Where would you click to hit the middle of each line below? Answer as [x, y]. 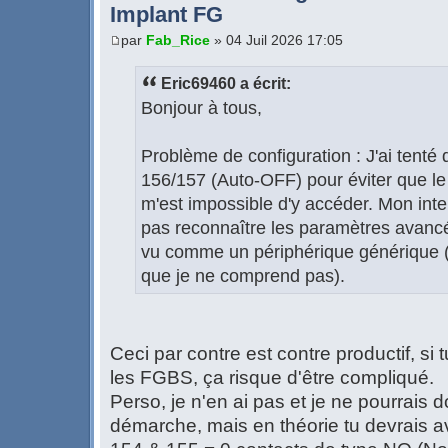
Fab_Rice [178, 39]
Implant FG [166, 15]
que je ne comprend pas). [243, 276]
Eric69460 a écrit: [226, 84]
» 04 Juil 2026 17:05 [276, 39]
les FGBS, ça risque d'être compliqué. [272, 378]
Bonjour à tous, [201, 108]
